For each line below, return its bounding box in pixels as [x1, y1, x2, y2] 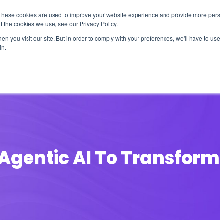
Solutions [43, 53, 81, 64]
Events [100, 53, 127, 64]
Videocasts [146, 53, 192, 64]
